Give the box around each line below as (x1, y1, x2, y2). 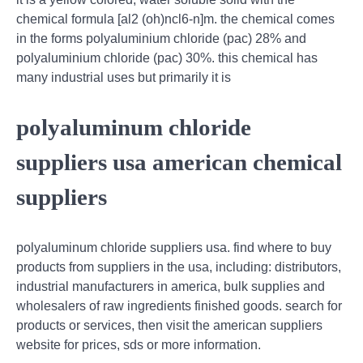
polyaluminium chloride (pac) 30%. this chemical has (16, 50, 318, 65)
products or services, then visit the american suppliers (16, 318, 322, 333)
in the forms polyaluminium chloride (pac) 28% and (16, 31, 306, 45)
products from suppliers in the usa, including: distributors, (16, 260, 341, 275)
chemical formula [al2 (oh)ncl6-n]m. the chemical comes (16, 11, 335, 26)
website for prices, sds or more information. (16, 338, 261, 352)
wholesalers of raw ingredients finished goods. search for (16, 299, 342, 314)
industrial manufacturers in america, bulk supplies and (16, 280, 325, 294)
